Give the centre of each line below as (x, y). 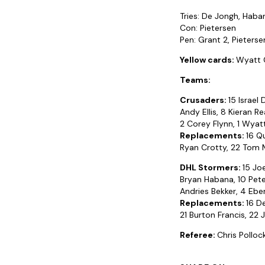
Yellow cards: (208, 60)
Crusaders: (204, 100)
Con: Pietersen (208, 28)
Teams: (195, 80)
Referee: (198, 235)
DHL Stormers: (211, 168)
